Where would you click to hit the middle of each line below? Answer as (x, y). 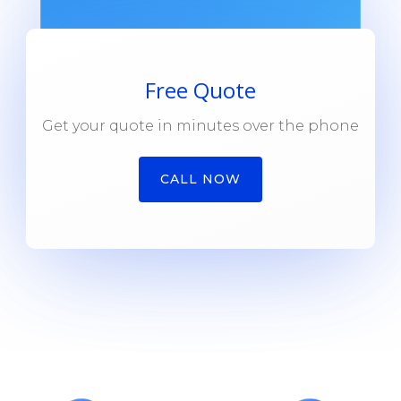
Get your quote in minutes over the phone (200, 125)
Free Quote (200, 90)
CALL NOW (200, 179)
